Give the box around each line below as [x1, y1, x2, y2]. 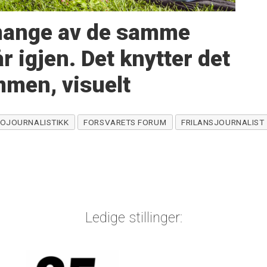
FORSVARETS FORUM [83, 117, 167, 127]
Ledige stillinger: [85, 209, 182, 226]
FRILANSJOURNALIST [181, 117, 265, 127]
